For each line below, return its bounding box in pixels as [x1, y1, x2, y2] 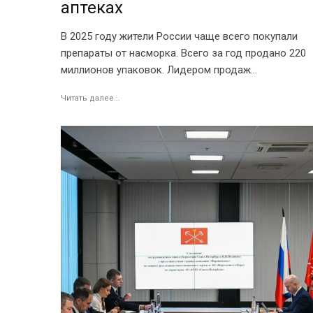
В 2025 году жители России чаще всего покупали [61, 29, 298, 43]
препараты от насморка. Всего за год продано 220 [61, 46, 306, 59]
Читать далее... [61, 93, 120, 103]
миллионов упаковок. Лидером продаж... [61, 63, 257, 76]
